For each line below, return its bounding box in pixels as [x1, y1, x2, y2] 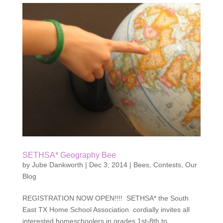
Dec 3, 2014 [89, 161, 127, 169]
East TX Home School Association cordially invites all [22, 206, 190, 214]
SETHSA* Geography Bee [22, 151, 116, 160]
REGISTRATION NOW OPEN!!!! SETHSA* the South [22, 194, 189, 203]
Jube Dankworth [31, 161, 83, 169]
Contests [153, 161, 181, 169]
